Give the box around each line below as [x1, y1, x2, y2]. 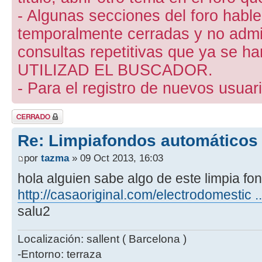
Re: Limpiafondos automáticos [18, 131, 258, 150]
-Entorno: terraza [18, 247, 102, 260]
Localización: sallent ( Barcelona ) [18, 232, 187, 245]
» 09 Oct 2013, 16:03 [69, 152, 163, 164]
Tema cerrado [12, 109, 51, 116]
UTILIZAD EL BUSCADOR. [18, 61, 213, 79]
